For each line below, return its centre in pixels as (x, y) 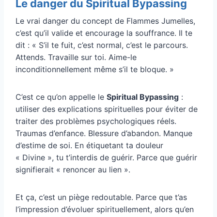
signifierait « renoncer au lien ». (73, 169)
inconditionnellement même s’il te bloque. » (95, 69)
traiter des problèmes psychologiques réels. (96, 121)
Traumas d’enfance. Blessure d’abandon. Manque (104, 133)
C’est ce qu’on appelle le (61, 97)
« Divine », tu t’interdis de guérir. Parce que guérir (106, 157)
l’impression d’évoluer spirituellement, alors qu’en (105, 209)
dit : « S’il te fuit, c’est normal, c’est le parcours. (102, 45)
